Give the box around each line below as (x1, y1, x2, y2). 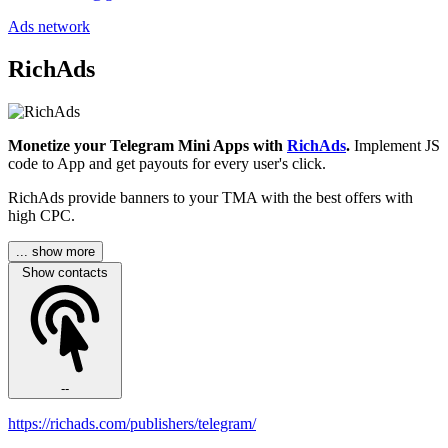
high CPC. (8, 207, 75, 225)
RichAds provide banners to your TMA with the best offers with (8, 189, 413, 207)
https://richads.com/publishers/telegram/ (8, 415, 256, 433)
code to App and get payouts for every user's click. (8, 155, 326, 173)
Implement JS (350, 137, 440, 155)
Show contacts (22, 265, 108, 281)
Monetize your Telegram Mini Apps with (8, 137, 287, 155)
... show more (16, 244, 95, 260)
